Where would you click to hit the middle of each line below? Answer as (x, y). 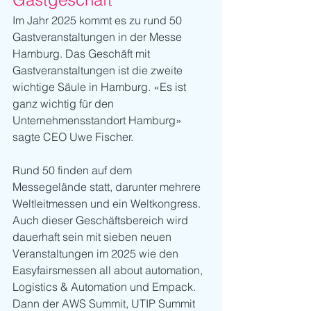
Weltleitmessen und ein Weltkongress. (108, 204)
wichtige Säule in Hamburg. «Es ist (101, 87)
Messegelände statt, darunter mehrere (108, 187)
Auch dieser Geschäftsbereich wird (102, 220)
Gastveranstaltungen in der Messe (99, 37)
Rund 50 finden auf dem (74, 170)
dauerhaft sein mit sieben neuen (93, 237)
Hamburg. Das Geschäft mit (83, 54)
